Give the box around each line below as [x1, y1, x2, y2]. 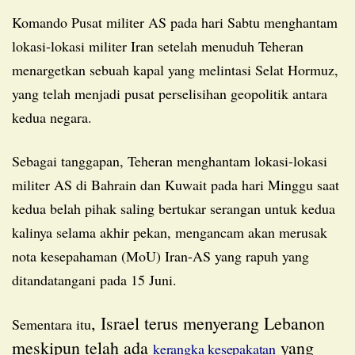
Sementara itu [20, 314, 91, 334]
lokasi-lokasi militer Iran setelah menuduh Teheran [12, 36, 303, 55]
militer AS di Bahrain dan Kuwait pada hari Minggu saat [12, 174, 339, 194]
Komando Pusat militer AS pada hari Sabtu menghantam [12, 12, 21, 32]
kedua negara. [12, 107, 92, 127]
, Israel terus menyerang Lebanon [91, 311, 325, 334]
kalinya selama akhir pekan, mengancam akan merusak [12, 222, 327, 242]
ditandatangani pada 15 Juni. [12, 269, 177, 289]
